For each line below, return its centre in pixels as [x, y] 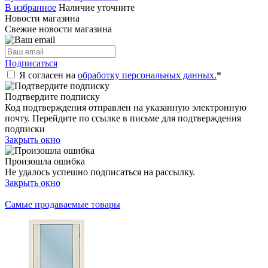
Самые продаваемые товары [63, 204]
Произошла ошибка [45, 161]
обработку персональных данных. [147, 75]
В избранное [31, 7]
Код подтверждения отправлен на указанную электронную [126, 107]
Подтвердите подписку [52, 96]
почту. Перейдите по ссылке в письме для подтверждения [123, 118]
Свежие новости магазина [58, 29]
